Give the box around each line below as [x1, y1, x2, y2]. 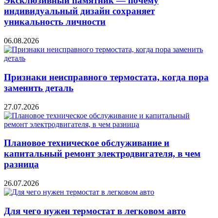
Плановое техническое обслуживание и [4, 138, 169, 148]
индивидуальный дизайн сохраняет [4, 6, 155, 17]
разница [4, 159, 39, 170]
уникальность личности [4, 17, 106, 27]
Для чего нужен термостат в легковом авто [4, 205, 186, 216]
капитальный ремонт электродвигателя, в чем [4, 148, 200, 159]
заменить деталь [4, 82, 73, 93]
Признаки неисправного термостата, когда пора [4, 72, 209, 82]
